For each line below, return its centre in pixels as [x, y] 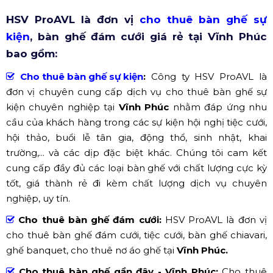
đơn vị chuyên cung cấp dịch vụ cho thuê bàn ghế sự [136, 91]
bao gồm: [32, 53]
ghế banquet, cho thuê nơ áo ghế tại [91, 250]
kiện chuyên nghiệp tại [62, 107]
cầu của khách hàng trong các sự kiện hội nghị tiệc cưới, [136, 122]
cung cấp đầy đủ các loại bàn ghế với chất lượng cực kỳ [136, 168]
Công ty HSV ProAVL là [209, 76]
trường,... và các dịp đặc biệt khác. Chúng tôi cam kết [136, 152]
